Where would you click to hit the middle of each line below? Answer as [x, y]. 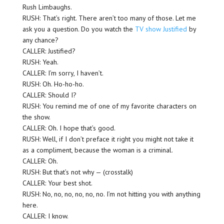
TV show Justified [161, 29]
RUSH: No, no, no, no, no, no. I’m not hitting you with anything [111, 194]
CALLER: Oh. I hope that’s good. [69, 128]
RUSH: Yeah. [40, 62]
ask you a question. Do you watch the [78, 29]
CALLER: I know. [45, 216]
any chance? [40, 40]
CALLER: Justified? [49, 51]
